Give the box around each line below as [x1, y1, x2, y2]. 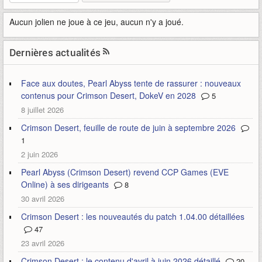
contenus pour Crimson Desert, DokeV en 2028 [21, 89, 196, 102]
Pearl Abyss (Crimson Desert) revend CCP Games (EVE [21, 166, 229, 178]
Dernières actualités [9, 46, 101, 60]
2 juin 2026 [21, 149, 58, 160]
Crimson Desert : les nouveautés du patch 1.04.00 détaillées [21, 211, 244, 223]
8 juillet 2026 [21, 104, 64, 116]
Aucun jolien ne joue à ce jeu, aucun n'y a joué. [9, 16, 184, 28]
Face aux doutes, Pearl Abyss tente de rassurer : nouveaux [21, 77, 241, 89]
